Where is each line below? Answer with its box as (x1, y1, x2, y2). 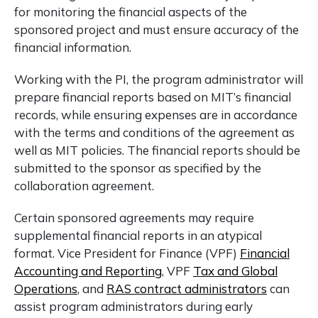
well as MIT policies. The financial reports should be (14, 143, 300, 158)
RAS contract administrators (106, 281, 267, 296)
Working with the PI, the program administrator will (14, 72, 303, 87)
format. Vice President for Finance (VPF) (14, 246, 240, 261)
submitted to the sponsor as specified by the (14, 160, 261, 175)
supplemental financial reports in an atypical (14, 228, 262, 243)
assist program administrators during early (14, 299, 253, 314)
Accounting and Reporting (14, 263, 162, 278)
